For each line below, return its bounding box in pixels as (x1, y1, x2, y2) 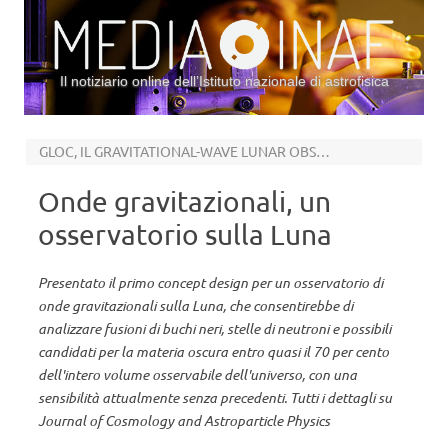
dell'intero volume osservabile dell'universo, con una (38, 365, 357, 384)
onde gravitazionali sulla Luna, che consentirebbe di (38, 296, 353, 315)
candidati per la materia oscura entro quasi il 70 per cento (38, 342, 389, 361)
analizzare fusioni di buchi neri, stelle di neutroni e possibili (38, 319, 391, 338)
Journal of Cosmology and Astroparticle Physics (38, 411, 330, 430)
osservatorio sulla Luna (38, 218, 332, 251)
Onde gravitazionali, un (38, 185, 331, 218)
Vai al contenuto (224, 113, 328, 131)
